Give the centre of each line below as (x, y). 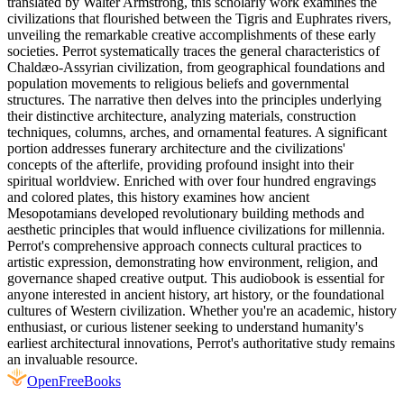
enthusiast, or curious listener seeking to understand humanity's (185, 326)
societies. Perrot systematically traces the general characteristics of (193, 50)
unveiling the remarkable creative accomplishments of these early (192, 34)
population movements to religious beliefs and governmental (178, 83)
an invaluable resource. (73, 359)
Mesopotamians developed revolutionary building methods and (186, 213)
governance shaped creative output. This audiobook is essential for (196, 278)
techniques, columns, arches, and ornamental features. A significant (197, 132)
